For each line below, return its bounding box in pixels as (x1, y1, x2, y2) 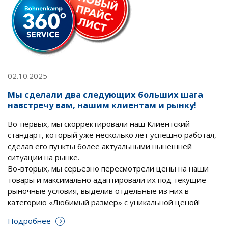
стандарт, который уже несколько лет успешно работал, (8, 130, 216, 140)
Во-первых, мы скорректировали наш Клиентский (8, 119, 190, 129)
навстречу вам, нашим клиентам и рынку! (8, 99, 196, 111)
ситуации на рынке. (8, 152, 79, 163)
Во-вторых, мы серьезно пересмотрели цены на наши (8, 163, 209, 174)
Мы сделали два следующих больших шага (8, 89, 203, 101)
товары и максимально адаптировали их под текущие (8, 175, 206, 185)
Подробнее (8, 216, 51, 226)
